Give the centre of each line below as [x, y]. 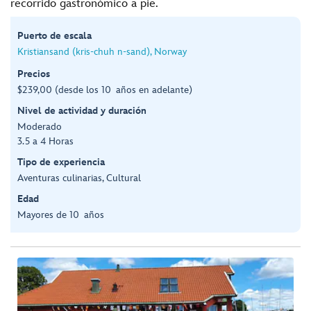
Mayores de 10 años [61, 215]
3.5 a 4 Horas [45, 141]
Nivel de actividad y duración [82, 110]
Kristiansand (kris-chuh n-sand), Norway [102, 51]
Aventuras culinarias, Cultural [79, 178]
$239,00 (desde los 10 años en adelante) [105, 90]
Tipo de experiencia [61, 162]
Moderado [40, 126]
